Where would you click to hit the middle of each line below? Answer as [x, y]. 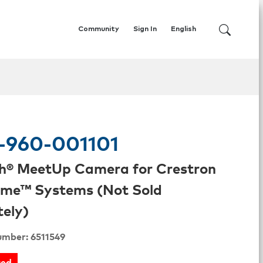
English [183, 29]
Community [99, 29]
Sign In [145, 29]
